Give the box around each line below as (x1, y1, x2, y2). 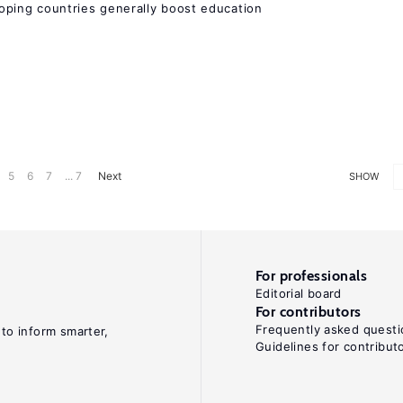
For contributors (255, 303, 362, 320)
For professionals (255, 267, 368, 284)
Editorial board (255, 286, 342, 300)
